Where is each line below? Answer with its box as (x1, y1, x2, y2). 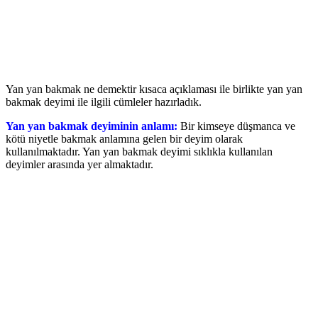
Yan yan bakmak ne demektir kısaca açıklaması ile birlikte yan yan (6, 82, 302, 95)
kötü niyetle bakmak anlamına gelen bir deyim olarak (6, 132, 243, 145)
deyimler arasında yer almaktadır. (6, 158, 153, 170)
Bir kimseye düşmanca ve (180, 119, 295, 132)
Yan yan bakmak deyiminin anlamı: (6, 119, 180, 132)
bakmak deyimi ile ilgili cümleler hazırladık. (6, 95, 202, 108)
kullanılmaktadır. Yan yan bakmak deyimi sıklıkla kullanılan (6, 145, 273, 158)
